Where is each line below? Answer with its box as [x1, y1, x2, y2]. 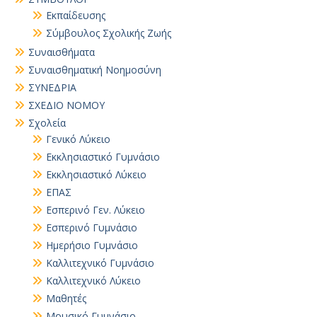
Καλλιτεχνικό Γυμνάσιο [46, 256, 154, 270]
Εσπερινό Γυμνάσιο [46, 221, 137, 234]
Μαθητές [46, 292, 86, 305]
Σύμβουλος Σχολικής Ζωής [46, 26, 171, 40]
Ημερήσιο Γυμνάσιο [46, 238, 138, 252]
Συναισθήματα [28, 45, 95, 59]
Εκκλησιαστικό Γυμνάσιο [46, 150, 160, 163]
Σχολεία [28, 116, 66, 129]
